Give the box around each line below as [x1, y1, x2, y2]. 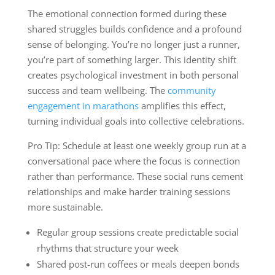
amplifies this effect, [138, 99, 226, 112]
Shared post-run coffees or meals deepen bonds [36, 257, 239, 270]
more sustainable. [27, 200, 103, 213]
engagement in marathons [27, 99, 139, 112]
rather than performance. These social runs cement [27, 169, 243, 182]
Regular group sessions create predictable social [36, 225, 239, 238]
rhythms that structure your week [36, 241, 179, 254]
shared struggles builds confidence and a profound [27, 22, 242, 35]
